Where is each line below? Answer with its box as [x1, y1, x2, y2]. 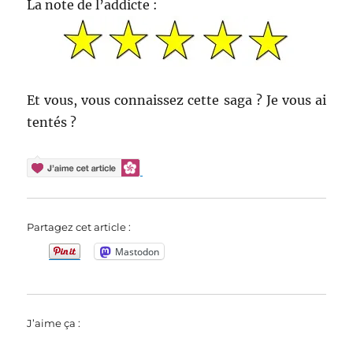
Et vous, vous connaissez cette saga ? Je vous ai [27, 92, 326, 109]
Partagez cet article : [27, 221, 132, 234]
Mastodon [115, 244, 160, 258]
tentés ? [27, 114, 77, 131]
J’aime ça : [27, 317, 81, 330]
